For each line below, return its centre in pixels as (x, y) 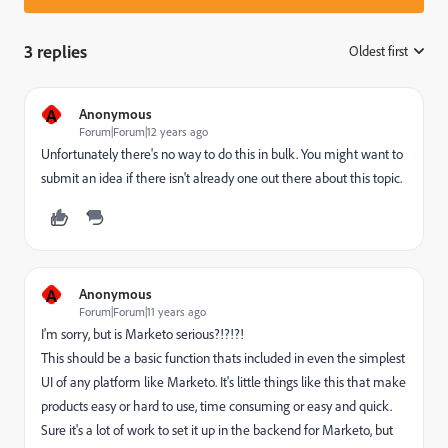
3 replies (55, 51)
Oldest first (378, 51)
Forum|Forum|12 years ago (143, 131)
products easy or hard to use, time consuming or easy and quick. (216, 406)
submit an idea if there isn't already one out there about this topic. (221, 178)
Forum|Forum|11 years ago (142, 311)
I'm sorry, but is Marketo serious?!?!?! (142, 334)
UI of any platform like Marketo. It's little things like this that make (223, 382)
